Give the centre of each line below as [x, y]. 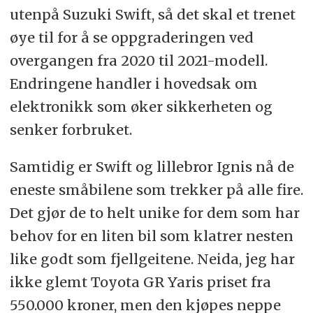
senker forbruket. [71, 130]
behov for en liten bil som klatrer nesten [151, 236]
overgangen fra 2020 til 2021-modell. [138, 61]
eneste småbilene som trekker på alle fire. [156, 190]
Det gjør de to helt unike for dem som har [154, 213]
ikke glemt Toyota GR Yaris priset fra [140, 282]
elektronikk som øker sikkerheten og [141, 107]
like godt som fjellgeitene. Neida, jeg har [152, 259]
